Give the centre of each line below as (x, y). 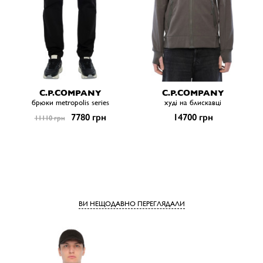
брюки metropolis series (70, 103)
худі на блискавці (193, 103)
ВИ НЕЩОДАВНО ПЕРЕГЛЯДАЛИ (131, 204)
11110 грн (50, 118)
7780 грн (87, 117)
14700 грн (193, 117)
